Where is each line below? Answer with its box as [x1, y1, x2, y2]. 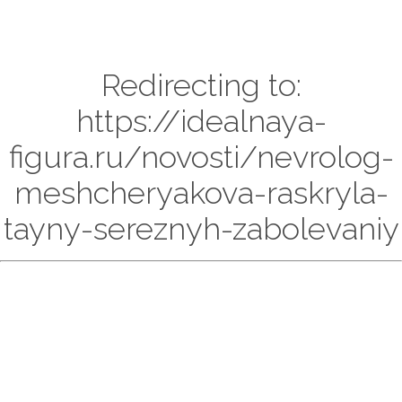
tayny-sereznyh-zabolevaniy [3, 211, 399, 247]
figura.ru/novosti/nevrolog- [8, 139, 394, 175]
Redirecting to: [100, 67, 301, 103]
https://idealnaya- [75, 103, 327, 139]
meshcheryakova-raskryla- [13, 175, 389, 211]
